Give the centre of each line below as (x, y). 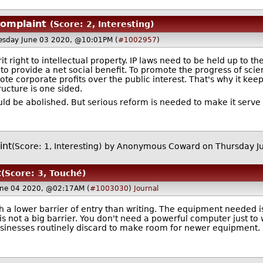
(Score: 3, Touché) (44, 173)
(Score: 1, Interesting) (56, 146)
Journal (146, 189)
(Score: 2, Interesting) (102, 24)
